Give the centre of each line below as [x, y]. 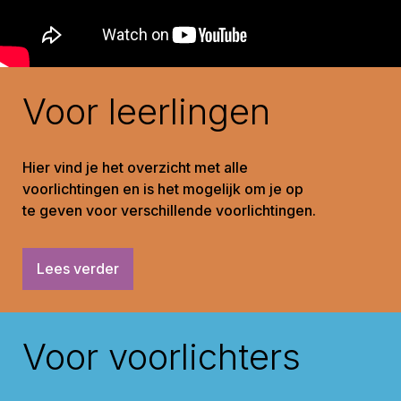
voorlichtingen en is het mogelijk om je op [163, 189]
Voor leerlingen [146, 112]
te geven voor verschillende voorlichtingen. [169, 211]
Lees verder [78, 269]
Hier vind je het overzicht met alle [135, 168]
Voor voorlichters [162, 357]
